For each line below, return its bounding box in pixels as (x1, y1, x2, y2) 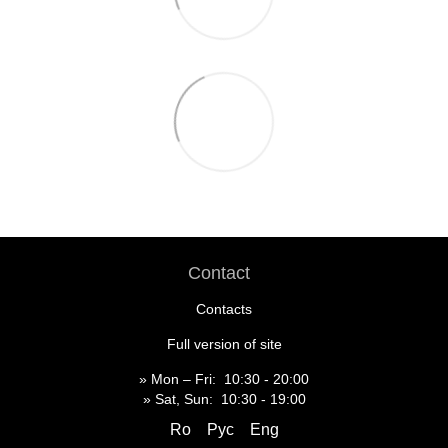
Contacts (196, 300, 252, 317)
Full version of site (166, 335, 282, 352)
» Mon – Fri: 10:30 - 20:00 (139, 370, 309, 387)
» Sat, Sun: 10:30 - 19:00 (142, 390, 306, 407)
